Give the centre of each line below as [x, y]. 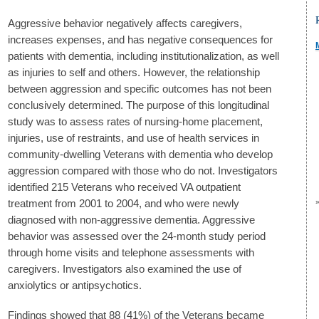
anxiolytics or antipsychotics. [75, 285]
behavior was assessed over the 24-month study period [137, 236]
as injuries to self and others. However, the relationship [134, 72]
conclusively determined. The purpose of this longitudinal [138, 105]
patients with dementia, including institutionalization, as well [143, 56]
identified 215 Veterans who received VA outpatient [124, 187]
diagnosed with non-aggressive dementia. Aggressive [131, 220]
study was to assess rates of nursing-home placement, [135, 121]
